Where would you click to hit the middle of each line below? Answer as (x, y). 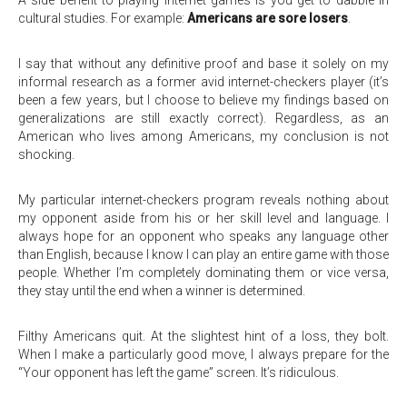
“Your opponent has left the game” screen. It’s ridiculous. (179, 372)
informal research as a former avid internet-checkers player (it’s (203, 82)
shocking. (46, 154)
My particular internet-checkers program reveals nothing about (203, 200)
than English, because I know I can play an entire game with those (203, 254)
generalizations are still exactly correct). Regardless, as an (203, 118)
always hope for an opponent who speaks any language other (203, 236)
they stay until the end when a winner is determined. (162, 291)
